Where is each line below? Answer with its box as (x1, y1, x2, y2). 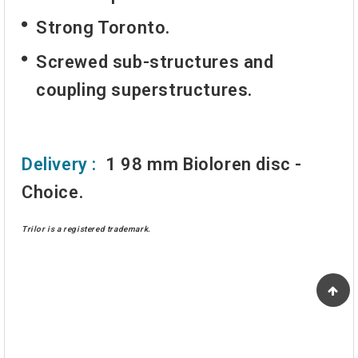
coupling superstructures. (36, 79, 253, 100)
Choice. (22, 181, 84, 202)
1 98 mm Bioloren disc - (101, 153, 303, 174)
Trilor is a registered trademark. (22, 224, 151, 233)
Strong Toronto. (36, 18, 170, 38)
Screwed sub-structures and (36, 51, 274, 72)
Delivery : (22, 153, 97, 174)
